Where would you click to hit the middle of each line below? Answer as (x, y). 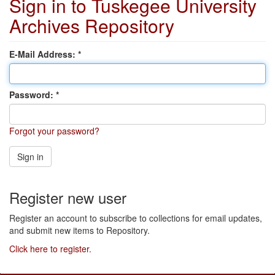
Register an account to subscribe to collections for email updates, (136, 218)
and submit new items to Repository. (79, 230)
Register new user (68, 197)
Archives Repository (92, 25)
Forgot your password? (54, 131)
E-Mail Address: (44, 54)
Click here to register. (50, 249)
